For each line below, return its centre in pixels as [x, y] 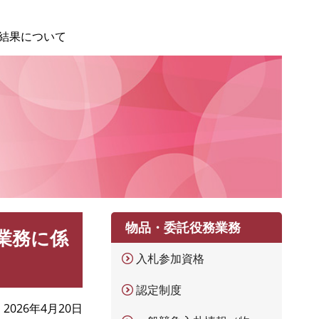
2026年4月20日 [43, 308]
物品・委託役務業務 [183, 227]
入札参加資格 [170, 258]
